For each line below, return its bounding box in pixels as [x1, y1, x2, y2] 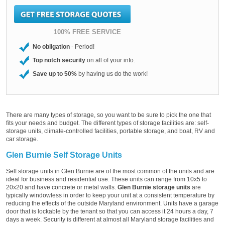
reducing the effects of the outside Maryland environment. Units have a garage [6, 199, 218, 207]
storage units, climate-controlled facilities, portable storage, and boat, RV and [6, 127, 215, 135]
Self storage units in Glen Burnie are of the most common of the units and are [6, 167, 214, 175]
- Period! [70, 43, 94, 50]
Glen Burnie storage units [118, 183, 190, 191]
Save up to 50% [33, 70, 77, 77]
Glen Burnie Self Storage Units [6, 150, 122, 159]
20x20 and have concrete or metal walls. [6, 183, 118, 191]
